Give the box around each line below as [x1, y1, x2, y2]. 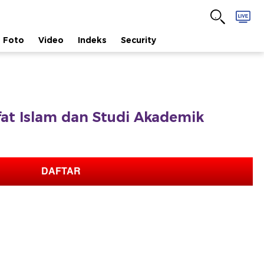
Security [121, 35, 156, 45]
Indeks [78, 35, 107, 45]
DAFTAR [41, 163, 81, 179]
